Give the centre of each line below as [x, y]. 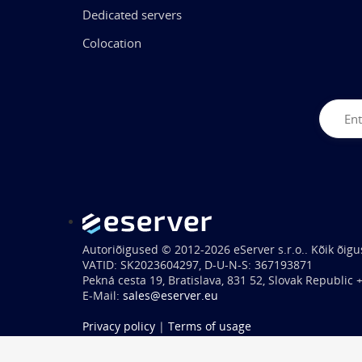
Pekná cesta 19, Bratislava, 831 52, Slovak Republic [219, 280]
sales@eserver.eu [170, 295]
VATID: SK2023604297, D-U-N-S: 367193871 [198, 265]
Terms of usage [210, 326]
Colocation [112, 42]
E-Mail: [103, 295]
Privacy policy [119, 326]
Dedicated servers [132, 14]
